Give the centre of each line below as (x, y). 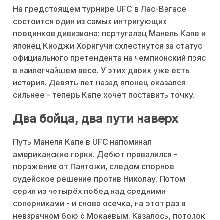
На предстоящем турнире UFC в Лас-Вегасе (99, 9)
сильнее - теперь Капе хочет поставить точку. (104, 95)
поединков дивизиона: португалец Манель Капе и (109, 33)
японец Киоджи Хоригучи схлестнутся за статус (108, 45)
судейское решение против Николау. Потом (99, 179)
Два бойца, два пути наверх (96, 118)
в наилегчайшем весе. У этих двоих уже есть (101, 70)
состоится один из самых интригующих (90, 21)
